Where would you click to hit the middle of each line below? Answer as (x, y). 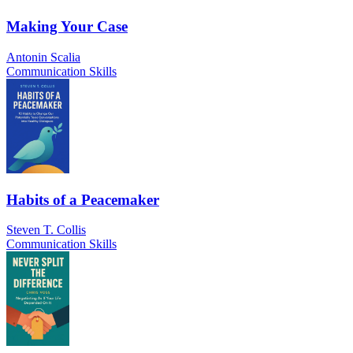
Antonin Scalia (43, 57)
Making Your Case (67, 27)
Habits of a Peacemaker (83, 199)
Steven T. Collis (46, 230)
